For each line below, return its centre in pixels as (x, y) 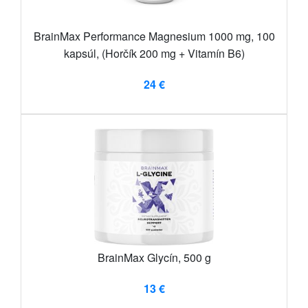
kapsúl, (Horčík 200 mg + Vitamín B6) (154, 54)
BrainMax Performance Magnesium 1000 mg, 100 (154, 36)
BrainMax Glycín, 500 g (154, 258)
